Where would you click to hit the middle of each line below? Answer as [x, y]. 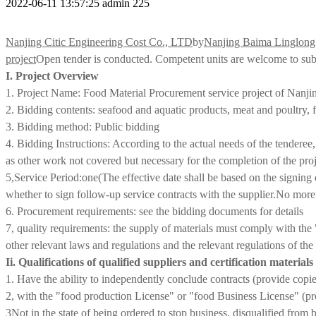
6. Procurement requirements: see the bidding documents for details [154, 211]
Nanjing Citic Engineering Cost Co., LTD [99, 42]
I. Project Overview [52, 75]
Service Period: [48, 177]
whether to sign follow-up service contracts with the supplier [139, 194]
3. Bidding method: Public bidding [83, 126]
